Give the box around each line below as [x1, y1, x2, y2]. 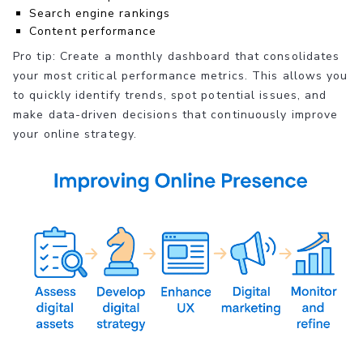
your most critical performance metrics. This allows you [13, 68, 348, 84]
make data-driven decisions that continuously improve [13, 107, 339, 123]
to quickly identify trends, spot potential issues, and [13, 88, 327, 104]
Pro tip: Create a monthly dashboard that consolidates [13, 49, 340, 65]
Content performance [29, 23, 156, 40]
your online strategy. [13, 126, 138, 143]
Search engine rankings [29, 6, 171, 22]
